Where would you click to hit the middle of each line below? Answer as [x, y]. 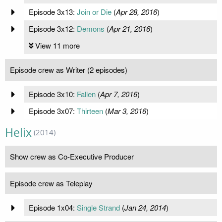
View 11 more [57, 46]
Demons [90, 29]
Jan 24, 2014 [145, 208]
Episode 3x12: [53, 29]
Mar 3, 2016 [127, 111]
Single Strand [98, 208]
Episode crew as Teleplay [51, 183]
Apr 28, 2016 [136, 12]
